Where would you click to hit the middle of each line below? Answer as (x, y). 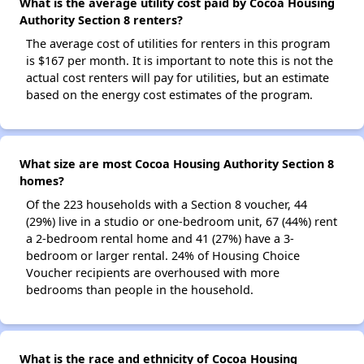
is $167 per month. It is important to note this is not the (180, 61)
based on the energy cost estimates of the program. (169, 95)
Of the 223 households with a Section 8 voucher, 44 (167, 204)
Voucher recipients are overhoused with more (153, 273)
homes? (42, 181)
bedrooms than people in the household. (140, 290)
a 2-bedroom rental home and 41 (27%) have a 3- (160, 238)
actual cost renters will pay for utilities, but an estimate (178, 78)
